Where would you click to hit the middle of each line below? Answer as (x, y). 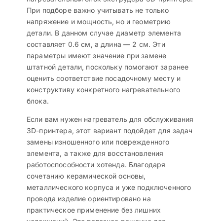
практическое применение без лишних (94, 210)
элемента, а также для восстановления (95, 153)
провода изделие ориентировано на (89, 199)
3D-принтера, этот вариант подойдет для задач (110, 131)
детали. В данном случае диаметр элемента (104, 33)
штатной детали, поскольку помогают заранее (108, 67)
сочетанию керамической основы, (86, 176)
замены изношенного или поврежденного (98, 142)
